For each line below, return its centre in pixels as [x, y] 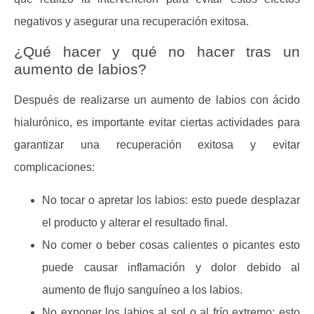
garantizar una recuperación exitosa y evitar [157, 145]
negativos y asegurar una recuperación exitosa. [131, 21]
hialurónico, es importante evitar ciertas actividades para [157, 123]
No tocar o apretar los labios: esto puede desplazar [171, 200]
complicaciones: [54, 168]
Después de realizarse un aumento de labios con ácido [157, 100]
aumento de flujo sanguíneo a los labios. [142, 289]
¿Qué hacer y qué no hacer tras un [157, 52]
